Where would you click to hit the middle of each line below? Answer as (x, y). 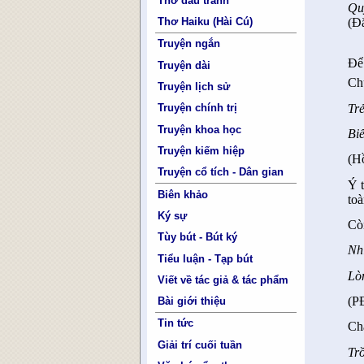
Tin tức (176, 323)
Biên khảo (183, 194)
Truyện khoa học (200, 129)
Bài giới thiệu (192, 301)
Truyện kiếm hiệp (201, 150)
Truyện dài (184, 65)
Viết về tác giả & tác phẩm (223, 279)
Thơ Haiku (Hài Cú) (206, 22)
